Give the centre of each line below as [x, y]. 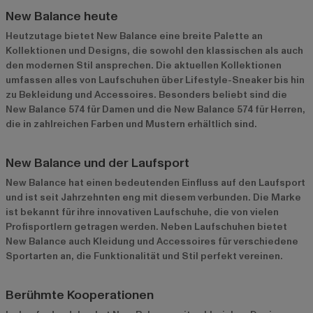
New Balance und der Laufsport [97, 163]
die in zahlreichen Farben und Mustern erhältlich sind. [131, 124]
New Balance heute [62, 16]
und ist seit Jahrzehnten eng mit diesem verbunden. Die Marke [153, 197]
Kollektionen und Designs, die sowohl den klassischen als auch [154, 50]
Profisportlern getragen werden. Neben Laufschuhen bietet [146, 226]
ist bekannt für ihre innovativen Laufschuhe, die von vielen [142, 212]
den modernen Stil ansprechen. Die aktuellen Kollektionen [144, 65]
